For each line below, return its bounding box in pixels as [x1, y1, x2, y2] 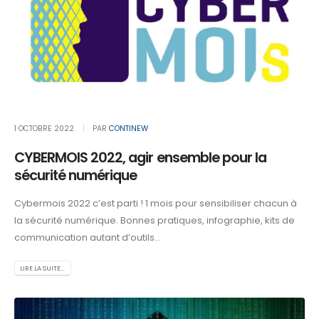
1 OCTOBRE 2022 [14, 123, 74, 135]
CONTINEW [108, 123, 148, 135]
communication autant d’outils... [14, 230, 161, 244]
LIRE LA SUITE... [20, 263, 66, 273]
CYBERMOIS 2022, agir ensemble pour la [14, 148, 266, 168]
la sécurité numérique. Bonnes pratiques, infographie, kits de [14, 213, 295, 227]
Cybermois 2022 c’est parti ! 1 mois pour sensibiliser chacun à [14, 196, 297, 210]
